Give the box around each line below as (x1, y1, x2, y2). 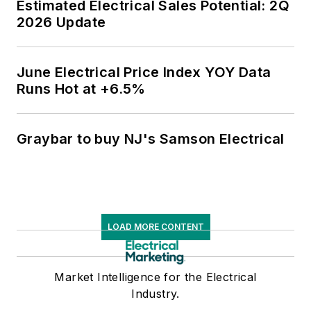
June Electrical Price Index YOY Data (17, 64, 271, 81)
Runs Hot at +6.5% (17, 81, 146, 98)
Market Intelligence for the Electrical (54, 270, 257, 285)
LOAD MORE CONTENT (107, 221, 204, 233)
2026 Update (17, 14, 106, 31)
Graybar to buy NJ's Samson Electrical (17, 131, 285, 148)
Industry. (131, 287, 180, 301)
